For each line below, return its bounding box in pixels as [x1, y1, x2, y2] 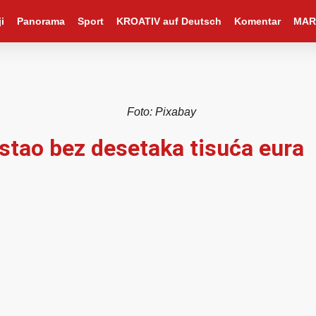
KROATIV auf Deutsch [116, 16, 221, 27]
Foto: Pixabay [127, 106, 196, 118]
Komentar [233, 16, 281, 27]
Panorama [16, 16, 65, 27]
